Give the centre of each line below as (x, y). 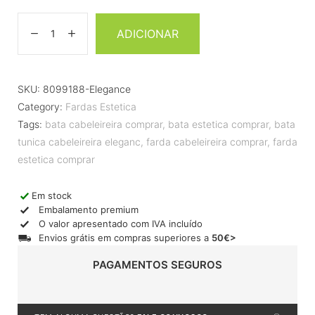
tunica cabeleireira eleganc (79, 141)
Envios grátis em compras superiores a (125, 238)
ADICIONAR (148, 33)
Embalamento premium (89, 210)
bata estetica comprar (218, 124)
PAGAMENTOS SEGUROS (157, 264)
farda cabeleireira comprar (207, 141)
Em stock (52, 196)
